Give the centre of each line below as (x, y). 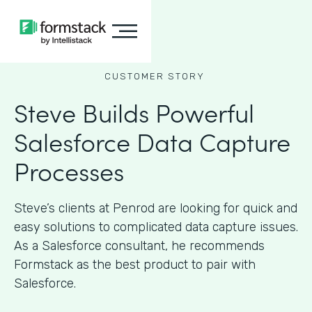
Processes (69, 170)
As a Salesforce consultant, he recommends (139, 246)
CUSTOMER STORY (154, 76)
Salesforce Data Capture (152, 141)
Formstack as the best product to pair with (135, 265)
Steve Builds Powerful (134, 112)
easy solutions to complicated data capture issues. (156, 227)
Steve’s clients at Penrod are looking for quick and (156, 208)
